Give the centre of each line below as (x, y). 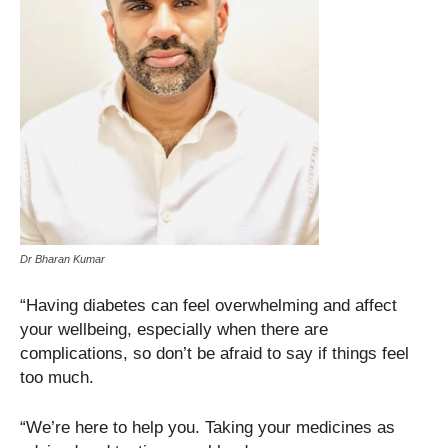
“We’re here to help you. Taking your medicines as (207, 428)
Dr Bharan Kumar (62, 259)
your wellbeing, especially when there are (174, 330)
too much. (57, 378)
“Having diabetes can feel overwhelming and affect (208, 306)
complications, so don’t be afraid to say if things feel (214, 354)
